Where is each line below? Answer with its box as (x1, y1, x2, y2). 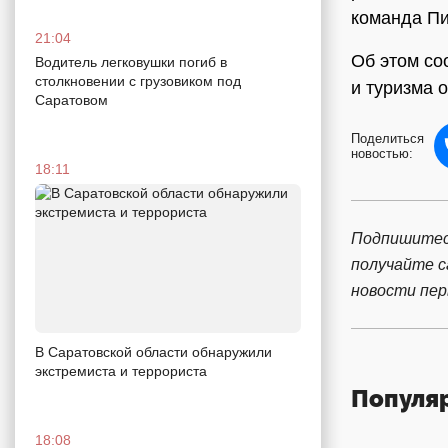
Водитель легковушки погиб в (35, 53, 227, 70)
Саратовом (35, 91, 108, 108)
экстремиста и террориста (35, 363, 207, 380)
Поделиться (351, 131, 424, 146)
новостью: (351, 146, 413, 161)
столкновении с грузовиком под (35, 72, 241, 89)
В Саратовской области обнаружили (35, 344, 272, 361)
